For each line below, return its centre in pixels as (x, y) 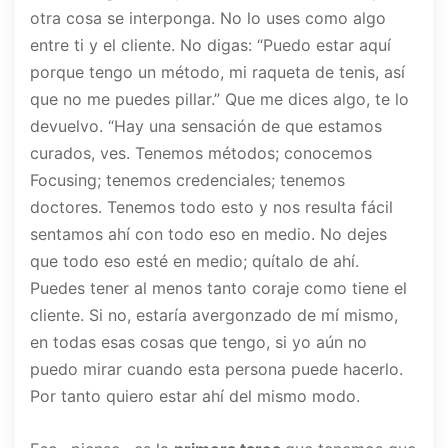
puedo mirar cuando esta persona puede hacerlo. (216, 369)
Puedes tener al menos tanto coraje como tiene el (218, 288)
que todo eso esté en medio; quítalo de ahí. (194, 261)
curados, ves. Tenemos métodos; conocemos (201, 153)
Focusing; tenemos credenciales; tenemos (187, 180)
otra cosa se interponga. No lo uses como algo (208, 18)
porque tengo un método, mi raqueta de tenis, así (217, 72)
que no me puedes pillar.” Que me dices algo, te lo (219, 99)
